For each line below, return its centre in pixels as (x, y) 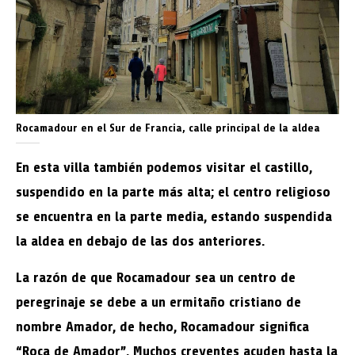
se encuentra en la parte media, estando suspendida (174, 216)
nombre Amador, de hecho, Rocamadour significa (162, 326)
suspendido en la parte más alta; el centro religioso (173, 192)
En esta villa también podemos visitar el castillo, (164, 167)
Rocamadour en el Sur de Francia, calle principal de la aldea (168, 128)
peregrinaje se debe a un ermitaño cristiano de (158, 302)
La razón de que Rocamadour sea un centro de (156, 277)
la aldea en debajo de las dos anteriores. (140, 241)
